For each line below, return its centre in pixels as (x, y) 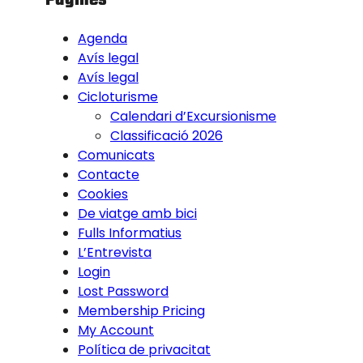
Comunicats (116, 155)
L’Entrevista (115, 252)
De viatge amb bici (137, 213)
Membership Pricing (141, 310)
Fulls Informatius (130, 233)
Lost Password (123, 291)
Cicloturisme (118, 96)
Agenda (102, 38)
